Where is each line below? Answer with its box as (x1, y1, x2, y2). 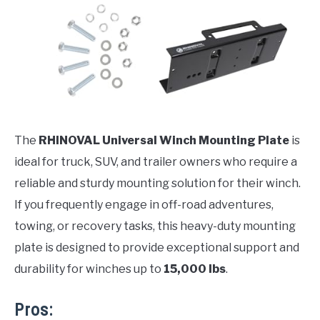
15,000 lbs (164, 261, 226, 276)
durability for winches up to (14, 261, 164, 276)
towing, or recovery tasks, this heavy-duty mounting (14, 219, 296, 233)
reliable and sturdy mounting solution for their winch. (14, 176, 301, 190)
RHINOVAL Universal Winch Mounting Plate (39, 133, 289, 147)
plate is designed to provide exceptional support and (14, 240, 299, 254)
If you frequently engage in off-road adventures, (14, 197, 274, 211)
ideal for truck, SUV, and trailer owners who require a (14, 154, 297, 169)
